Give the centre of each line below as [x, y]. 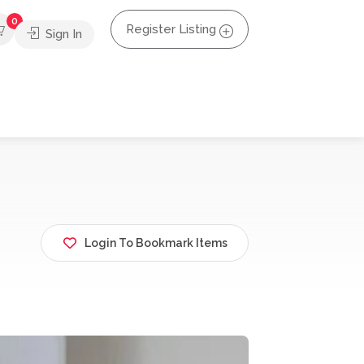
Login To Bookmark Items [156, 243]
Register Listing [171, 29]
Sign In [62, 34]
